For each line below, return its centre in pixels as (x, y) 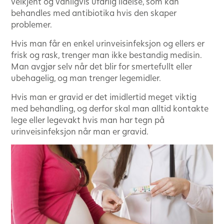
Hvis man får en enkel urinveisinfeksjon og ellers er (108, 43)
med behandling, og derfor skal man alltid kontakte (110, 108)
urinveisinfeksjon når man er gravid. (80, 131)
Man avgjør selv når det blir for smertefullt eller (101, 66)
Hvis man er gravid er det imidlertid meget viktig (104, 96)
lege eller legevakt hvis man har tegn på (88, 119)
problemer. (31, 24)
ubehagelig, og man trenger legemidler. (86, 77)
